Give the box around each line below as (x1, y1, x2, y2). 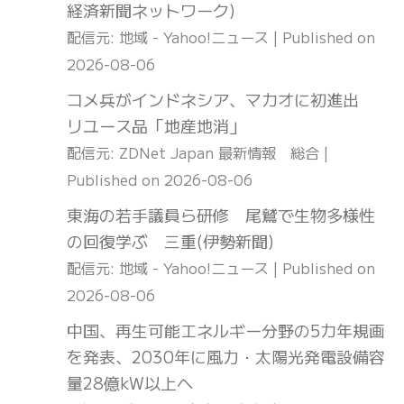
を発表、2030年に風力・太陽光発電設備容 (67, 344, 385, 369)
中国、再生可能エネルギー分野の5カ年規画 (67, 318, 385, 343)
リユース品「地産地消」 (67, 114, 245, 138)
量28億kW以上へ (67, 371, 193, 395)
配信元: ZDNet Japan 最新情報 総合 (67, 142, 324, 164)
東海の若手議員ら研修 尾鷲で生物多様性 (67, 203, 375, 227)
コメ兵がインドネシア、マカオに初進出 (67, 87, 375, 112)
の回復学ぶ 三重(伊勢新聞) (67, 229, 274, 253)
